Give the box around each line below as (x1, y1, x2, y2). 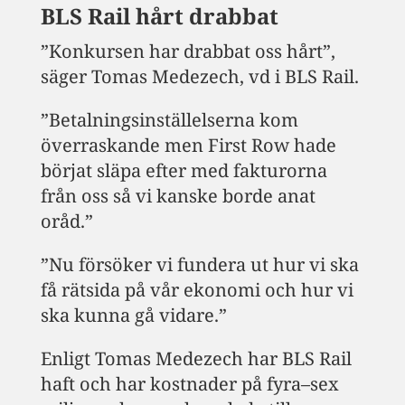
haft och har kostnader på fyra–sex (40, 371, 339, 396)
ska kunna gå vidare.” (40, 302, 227, 327)
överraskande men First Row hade (40, 132, 336, 157)
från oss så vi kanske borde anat (40, 183, 316, 208)
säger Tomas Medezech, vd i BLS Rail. (40, 63, 359, 89)
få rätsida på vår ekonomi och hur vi (40, 277, 353, 302)
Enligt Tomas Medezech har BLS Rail (40, 345, 352, 371)
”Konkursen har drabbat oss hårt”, (40, 38, 335, 63)
